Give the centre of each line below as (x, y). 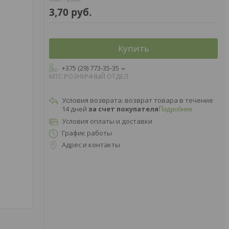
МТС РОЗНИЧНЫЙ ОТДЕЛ (89, 76)
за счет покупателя (123, 109)
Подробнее (175, 109)
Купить (133, 48)
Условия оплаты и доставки (107, 121)
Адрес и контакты (91, 145)
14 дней (75, 109)
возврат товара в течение (169, 100)
